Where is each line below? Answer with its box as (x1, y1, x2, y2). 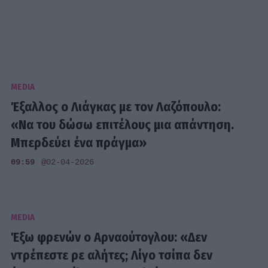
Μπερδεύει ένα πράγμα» (11, 134, 147, 151)
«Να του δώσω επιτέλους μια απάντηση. (11, 116, 234, 133)
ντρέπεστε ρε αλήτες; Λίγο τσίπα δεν (11, 246, 213, 263)
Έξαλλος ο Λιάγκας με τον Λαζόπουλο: (11, 98, 221, 115)
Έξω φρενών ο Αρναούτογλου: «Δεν (11, 229, 208, 245)
